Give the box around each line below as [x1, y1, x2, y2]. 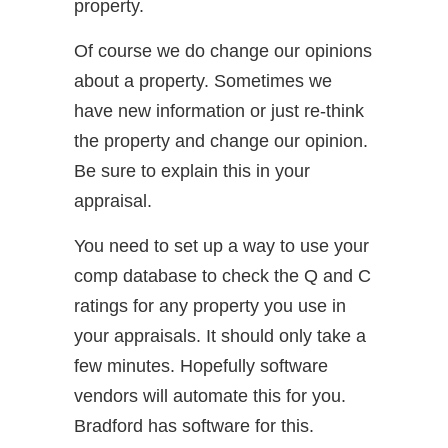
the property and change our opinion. [74, 131, 368, 151]
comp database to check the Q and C [74, 266, 371, 286]
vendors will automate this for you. [74, 386, 346, 406]
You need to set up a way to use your [74, 236, 369, 256]
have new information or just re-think [74, 101, 364, 121]
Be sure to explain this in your [74, 161, 310, 181]
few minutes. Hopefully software [74, 356, 328, 376]
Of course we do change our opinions [74, 41, 372, 61]
